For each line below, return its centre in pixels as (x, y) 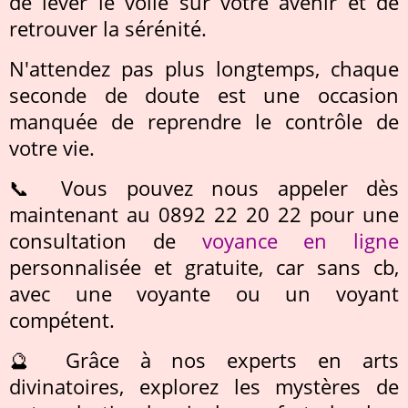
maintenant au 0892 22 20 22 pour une (204, 214)
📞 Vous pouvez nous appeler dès (204, 188)
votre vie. (52, 148)
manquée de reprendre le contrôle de (204, 121)
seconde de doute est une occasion (204, 95)
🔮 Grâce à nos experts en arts (204, 360)
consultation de (106, 240)
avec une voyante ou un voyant (204, 293)
